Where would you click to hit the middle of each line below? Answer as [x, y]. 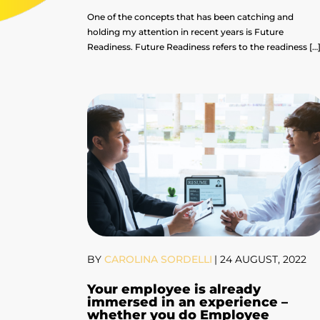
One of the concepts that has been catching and [190, 17]
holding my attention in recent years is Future [185, 32]
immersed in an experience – [187, 302]
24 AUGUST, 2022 [263, 260]
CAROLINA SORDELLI [157, 260]
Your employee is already [174, 290]
